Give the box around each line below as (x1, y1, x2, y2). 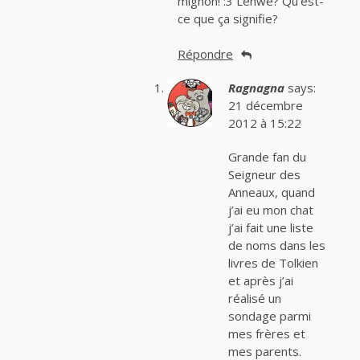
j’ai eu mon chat (227, 202, 313, 219)
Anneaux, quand (227, 184, 315, 201)
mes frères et (227, 325, 305, 342)
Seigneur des (227, 166, 301, 183)
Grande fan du (227, 149, 306, 166)
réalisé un (227, 290, 281, 307)
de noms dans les (227, 237, 325, 254)
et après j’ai (227, 272, 293, 289)
